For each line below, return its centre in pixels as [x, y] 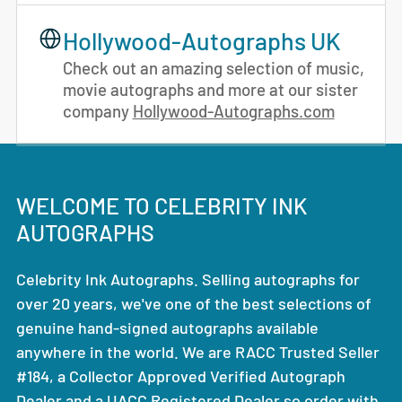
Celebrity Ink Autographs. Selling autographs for [188, 279]
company [97, 110]
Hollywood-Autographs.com [233, 110]
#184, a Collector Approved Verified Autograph [181, 376]
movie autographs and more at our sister [210, 89]
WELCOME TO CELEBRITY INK [162, 205]
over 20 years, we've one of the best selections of [194, 303]
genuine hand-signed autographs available [167, 327]
